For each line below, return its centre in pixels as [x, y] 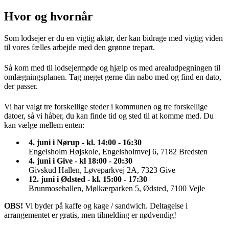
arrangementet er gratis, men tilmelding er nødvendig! [90, 215]
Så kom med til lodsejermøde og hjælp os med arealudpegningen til [112, 67]
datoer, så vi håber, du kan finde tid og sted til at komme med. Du [109, 116]
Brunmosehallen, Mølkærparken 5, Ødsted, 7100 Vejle [117, 189]
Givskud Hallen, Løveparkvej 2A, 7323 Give [102, 170]
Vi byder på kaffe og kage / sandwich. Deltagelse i [106, 206]
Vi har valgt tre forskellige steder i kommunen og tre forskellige [106, 107]
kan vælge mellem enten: [44, 125]
